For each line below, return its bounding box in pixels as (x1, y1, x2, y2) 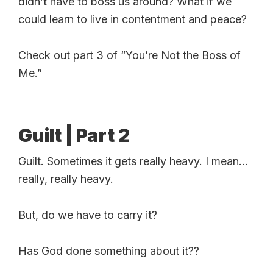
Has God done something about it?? (18, 244, 199, 257)
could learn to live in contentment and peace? (18, 12, 247, 26)
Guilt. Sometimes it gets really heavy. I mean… (18, 154, 248, 168)
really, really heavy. (18, 172, 113, 185)
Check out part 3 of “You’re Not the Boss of (18, 48, 241, 62)
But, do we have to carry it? (18, 208, 157, 221)
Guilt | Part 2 (18, 124, 130, 146)
